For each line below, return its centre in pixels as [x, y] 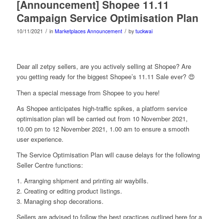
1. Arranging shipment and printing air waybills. [82, 180]
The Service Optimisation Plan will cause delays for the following [108, 154]
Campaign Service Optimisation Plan [107, 18]
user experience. [40, 139]
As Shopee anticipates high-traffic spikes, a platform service [102, 108]
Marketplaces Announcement [88, 31]
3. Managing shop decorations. [60, 201]
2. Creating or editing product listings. [69, 191]
